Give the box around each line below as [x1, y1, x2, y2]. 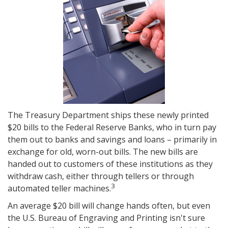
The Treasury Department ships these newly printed [8, 109, 209, 121]
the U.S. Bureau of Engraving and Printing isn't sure [8, 212, 205, 223]
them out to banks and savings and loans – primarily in [8, 134, 217, 145]
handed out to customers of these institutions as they [8, 158, 213, 169]
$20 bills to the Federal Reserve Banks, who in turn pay [8, 122, 216, 133]
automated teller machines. [8, 183, 111, 194]
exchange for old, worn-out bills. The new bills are [8, 146, 198, 157]
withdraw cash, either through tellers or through [8, 170, 194, 182]
